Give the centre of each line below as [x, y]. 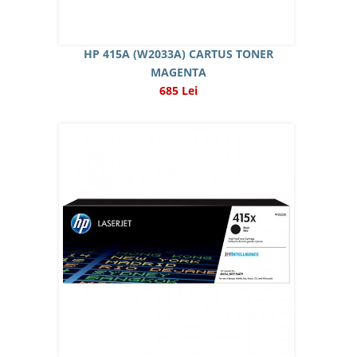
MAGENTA [178, 72]
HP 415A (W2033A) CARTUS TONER [178, 54]
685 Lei [178, 90]
